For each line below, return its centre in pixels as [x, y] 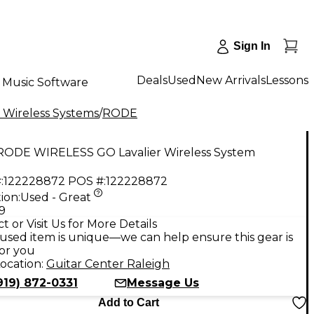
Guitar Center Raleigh [108, 264]
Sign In [252, 46]
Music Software [45, 82]
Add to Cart [128, 302]
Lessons [287, 80]
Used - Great [56, 197]
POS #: [87, 181]
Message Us [163, 282]
